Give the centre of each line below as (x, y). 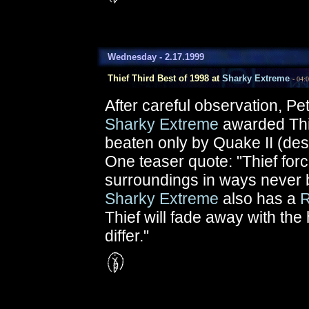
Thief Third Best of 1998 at (159, 78)
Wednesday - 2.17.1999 (150, 57)
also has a (259, 199)
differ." (127, 236)
